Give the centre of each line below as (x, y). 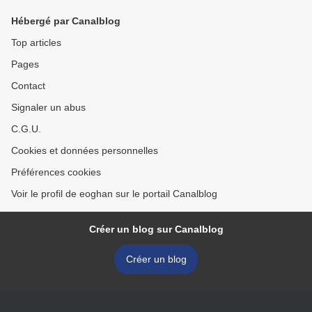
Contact (28, 86)
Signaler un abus (48, 107)
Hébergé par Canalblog (66, 21)
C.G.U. (26, 129)
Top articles (36, 42)
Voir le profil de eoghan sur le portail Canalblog (114, 194)
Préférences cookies (56, 172)
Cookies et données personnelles (85, 150)
